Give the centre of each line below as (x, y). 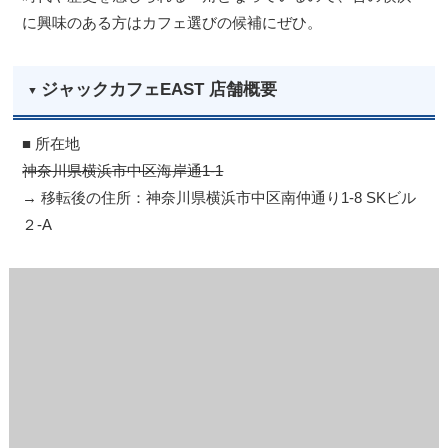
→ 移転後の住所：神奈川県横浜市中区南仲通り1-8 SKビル (219, 197)
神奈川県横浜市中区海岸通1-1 (123, 170)
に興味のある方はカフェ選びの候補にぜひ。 (172, 22)
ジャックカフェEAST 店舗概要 (158, 89)
